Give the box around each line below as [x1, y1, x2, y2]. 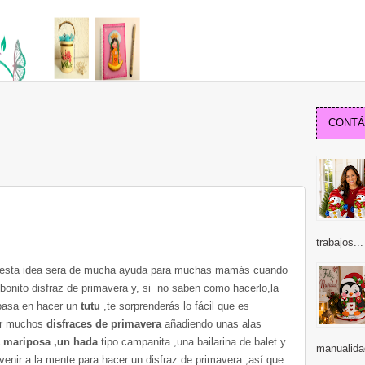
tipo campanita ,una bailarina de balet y [98, 336, 286, 348]
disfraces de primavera [43, 318, 165, 330]
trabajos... [316, 235, 363, 248]
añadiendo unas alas [165, 318, 262, 330]
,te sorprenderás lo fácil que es [100, 300, 249, 312]
